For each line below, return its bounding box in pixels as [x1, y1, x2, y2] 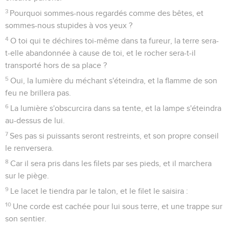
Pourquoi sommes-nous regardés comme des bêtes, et [10, 9, 204, 17]
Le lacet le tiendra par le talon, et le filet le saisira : [10, 187, 189, 195]
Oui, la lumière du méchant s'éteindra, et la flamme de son [10, 76, 218, 85]
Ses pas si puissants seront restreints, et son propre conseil [10, 131, 219, 140]
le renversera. [5, 144, 54, 152]
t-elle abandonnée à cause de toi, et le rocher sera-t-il [5, 49, 196, 57]
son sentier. [5, 214, 47, 223]
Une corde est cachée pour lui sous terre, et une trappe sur [13, 202, 223, 211]
